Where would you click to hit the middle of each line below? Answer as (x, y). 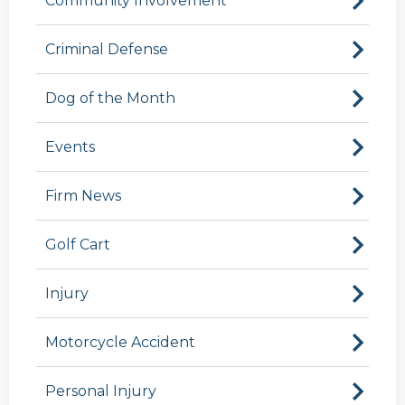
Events (70, 147)
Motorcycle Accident (120, 343)
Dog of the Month (110, 99)
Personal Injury (101, 391)
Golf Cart (78, 245)
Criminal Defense (107, 50)
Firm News (83, 196)
